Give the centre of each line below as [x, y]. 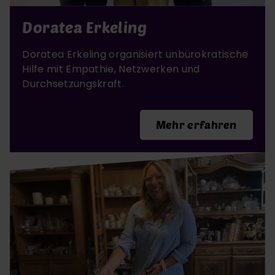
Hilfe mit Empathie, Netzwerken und [111, 69]
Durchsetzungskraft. [73, 83]
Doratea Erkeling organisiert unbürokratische [135, 54]
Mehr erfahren [196, 124]
